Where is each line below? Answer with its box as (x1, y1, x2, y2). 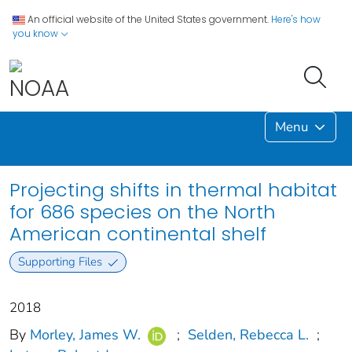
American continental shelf (9, 220, 266, 247)
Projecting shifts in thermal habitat (9, 176, 337, 203)
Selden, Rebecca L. (187, 325, 309, 345)
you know (13, 27, 60, 40)
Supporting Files (17, 254, 102, 270)
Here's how (271, 13, 321, 26)
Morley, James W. (30, 325, 141, 345)
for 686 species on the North (9, 198, 276, 225)
